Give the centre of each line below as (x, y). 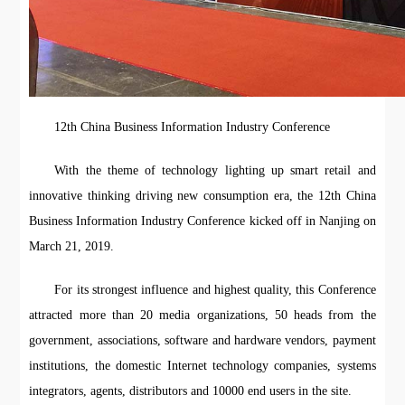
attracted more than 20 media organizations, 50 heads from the (202, 316)
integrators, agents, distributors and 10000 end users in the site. (191, 391)
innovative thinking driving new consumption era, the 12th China (202, 196)
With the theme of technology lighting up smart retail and (215, 171)
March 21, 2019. (72, 247)
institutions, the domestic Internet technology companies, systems (202, 366)
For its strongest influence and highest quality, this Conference (215, 290)
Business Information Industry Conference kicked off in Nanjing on (202, 221)
